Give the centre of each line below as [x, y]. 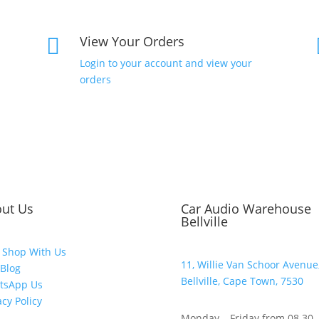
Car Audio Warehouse [246, 209]
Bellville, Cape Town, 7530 [242, 281]
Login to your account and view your [166, 63]
